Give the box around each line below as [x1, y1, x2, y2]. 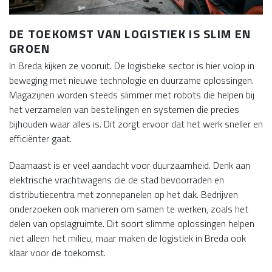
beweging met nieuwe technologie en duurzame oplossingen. [9, 73, 254, 88]
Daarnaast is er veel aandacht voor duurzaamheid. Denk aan [9, 158, 250, 173]
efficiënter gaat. [9, 131, 72, 146]
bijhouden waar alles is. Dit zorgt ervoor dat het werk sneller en [9, 117, 263, 132]
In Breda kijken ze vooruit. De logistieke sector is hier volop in [9, 58, 254, 73]
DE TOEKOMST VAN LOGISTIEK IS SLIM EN [9, 24, 251, 44]
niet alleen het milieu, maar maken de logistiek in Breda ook [9, 231, 246, 246]
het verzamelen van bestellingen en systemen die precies [9, 102, 239, 117]
